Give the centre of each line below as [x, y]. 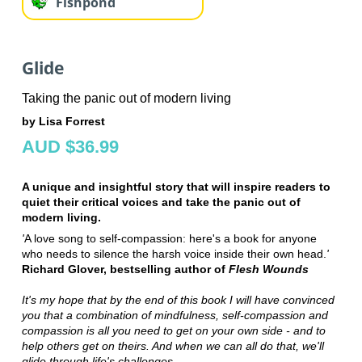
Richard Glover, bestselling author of [125, 269]
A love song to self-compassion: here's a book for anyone [170, 238]
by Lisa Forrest [63, 121]
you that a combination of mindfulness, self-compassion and [175, 315]
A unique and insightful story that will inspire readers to [176, 186]
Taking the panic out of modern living [126, 98]
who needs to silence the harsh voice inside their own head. [174, 253]
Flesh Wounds [268, 269]
